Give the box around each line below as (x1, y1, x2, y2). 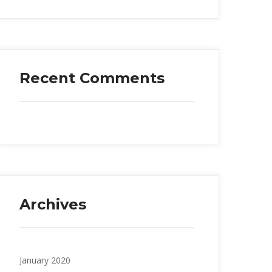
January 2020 (19, 254, 70, 266)
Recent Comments (19, 69, 165, 87)
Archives (19, 195, 86, 213)
